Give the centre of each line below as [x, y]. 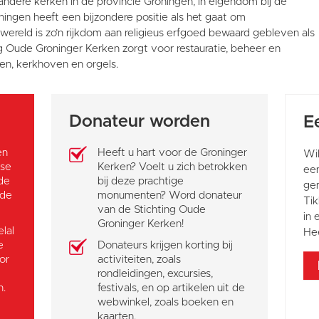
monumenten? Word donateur [170, 195]
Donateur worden [140, 121]
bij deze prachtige [141, 181]
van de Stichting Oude [152, 209]
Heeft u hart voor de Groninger [173, 152]
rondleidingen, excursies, [156, 273]
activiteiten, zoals [140, 259]
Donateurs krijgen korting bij [166, 245]
